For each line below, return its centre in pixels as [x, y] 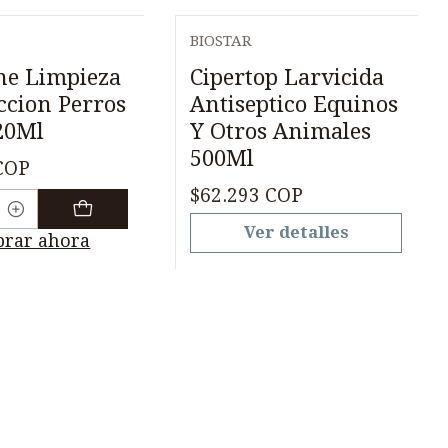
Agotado [245, 59]
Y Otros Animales [281, 130]
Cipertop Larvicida [287, 76]
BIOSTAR [221, 40]
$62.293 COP [247, 196]
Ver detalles [296, 232]
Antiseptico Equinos [294, 103]
